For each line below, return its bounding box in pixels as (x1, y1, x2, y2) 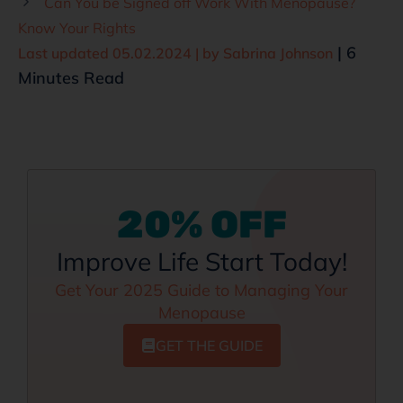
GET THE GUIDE (155, 336, 263, 354)
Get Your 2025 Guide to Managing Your (55, 279, 348, 300)
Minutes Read (18, 67, 124, 88)
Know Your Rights (18, 18, 136, 37)
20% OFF (116, 201, 287, 247)
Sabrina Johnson (223, 43, 333, 62)
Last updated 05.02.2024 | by (18, 43, 223, 62)
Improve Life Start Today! (56, 245, 347, 277)
